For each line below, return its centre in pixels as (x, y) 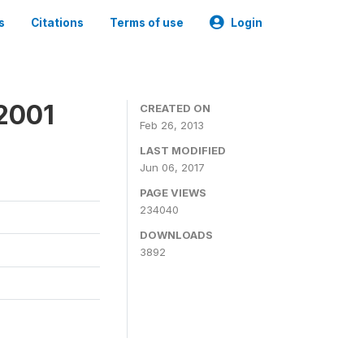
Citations (57, 23)
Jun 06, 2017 (172, 167)
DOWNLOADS (176, 235)
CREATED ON (175, 108)
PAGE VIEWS (173, 193)
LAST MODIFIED (183, 150)
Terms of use (147, 23)
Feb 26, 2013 (172, 125)
